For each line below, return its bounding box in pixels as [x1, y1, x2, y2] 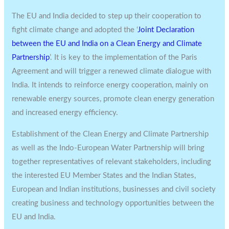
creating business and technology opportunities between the [12, 199, 215, 207]
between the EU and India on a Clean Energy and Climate [12, 39, 202, 48]
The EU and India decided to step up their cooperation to [12, 12, 202, 20]
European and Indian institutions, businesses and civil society [12, 185, 216, 193]
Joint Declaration [138, 26, 195, 34]
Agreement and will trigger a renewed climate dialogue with [12, 67, 212, 75]
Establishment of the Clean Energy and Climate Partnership [12, 130, 209, 138]
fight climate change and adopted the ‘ [12, 26, 138, 34]
